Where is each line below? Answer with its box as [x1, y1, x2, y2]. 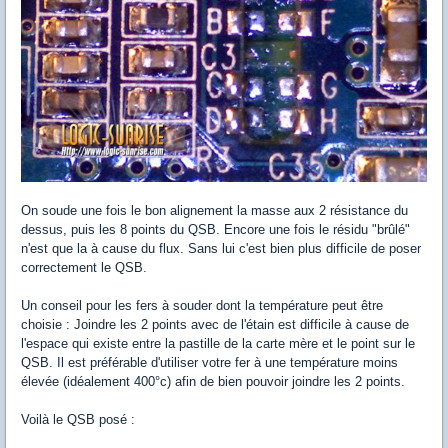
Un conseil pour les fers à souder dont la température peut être [21, 298, 383, 314]
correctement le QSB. [21, 260, 147, 276]
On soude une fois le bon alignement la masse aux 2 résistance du [21, 203, 408, 219]
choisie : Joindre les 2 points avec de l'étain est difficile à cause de [21, 317, 409, 333]
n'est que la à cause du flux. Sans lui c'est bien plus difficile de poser [21, 241, 421, 257]
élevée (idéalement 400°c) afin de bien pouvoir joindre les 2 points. [21, 374, 405, 390]
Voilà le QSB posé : [21, 412, 135, 428]
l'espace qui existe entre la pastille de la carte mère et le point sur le [21, 336, 415, 352]
